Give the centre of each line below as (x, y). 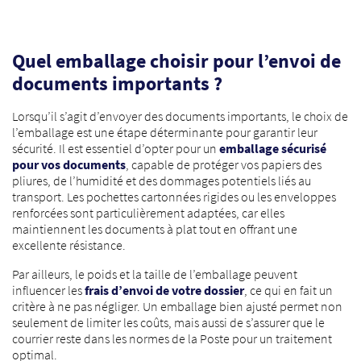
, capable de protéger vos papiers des (224, 164)
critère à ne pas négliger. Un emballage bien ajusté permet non (177, 306)
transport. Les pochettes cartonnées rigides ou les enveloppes (174, 197)
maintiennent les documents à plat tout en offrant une (155, 229)
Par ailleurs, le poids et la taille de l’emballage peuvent (155, 274)
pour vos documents (69, 164)
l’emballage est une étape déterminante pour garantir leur (165, 132)
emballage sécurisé (273, 148)
